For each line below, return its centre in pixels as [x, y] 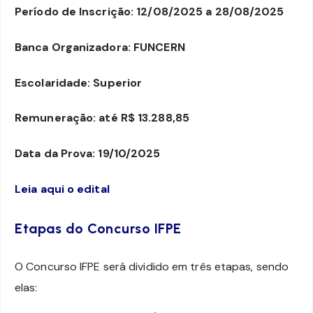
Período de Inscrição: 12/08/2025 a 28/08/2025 [150, 12]
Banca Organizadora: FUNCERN [100, 47]
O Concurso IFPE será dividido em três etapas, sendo [152, 266]
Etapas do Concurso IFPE [98, 229]
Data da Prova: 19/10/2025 [88, 154]
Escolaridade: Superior [79, 82]
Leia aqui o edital [62, 189]
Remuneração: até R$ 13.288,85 [102, 118]
